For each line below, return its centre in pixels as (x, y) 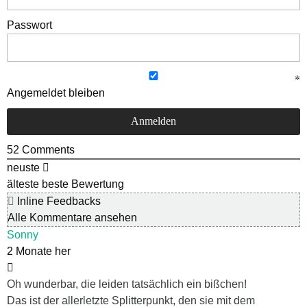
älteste (23, 184)
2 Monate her (39, 251)
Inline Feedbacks (58, 201)
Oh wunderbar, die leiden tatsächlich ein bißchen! (127, 284)
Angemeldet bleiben (56, 93)
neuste (23, 168)
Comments (47, 150)
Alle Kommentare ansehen (72, 218)
